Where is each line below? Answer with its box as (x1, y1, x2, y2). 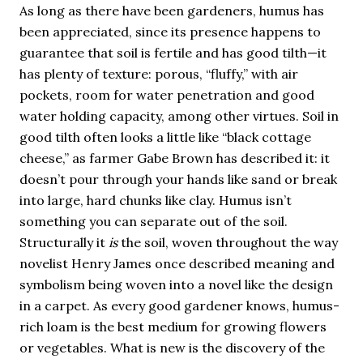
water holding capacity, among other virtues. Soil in (19, 108, 339, 124)
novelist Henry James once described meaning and (19, 255, 335, 271)
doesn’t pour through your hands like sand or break (19, 171, 337, 187)
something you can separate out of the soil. (19, 213, 288, 229)
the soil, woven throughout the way (117, 234, 338, 250)
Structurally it (19, 234, 109, 250)
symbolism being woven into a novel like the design (19, 276, 333, 293)
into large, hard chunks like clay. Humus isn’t (19, 192, 292, 208)
